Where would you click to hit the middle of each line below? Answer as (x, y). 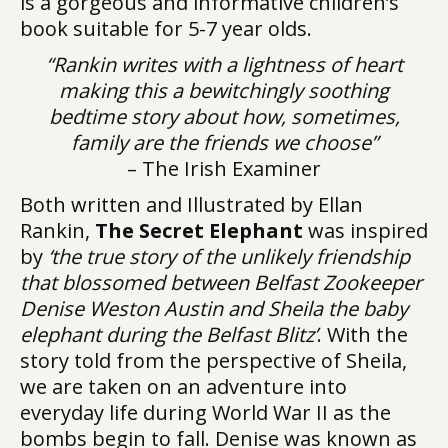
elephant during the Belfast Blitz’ (168, 334)
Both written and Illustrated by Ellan (191, 204)
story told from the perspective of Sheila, (213, 360)
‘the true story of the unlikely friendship (229, 256)
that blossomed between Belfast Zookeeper (221, 282)
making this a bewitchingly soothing (224, 90)
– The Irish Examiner (224, 168)
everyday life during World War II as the (205, 412)
